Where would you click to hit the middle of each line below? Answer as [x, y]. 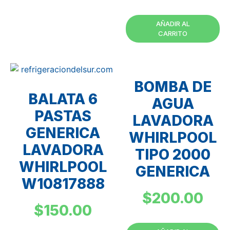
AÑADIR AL [173, 24]
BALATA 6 [63, 99]
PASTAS [63, 116]
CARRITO [173, 34]
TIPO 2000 [173, 155]
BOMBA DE [173, 87]
